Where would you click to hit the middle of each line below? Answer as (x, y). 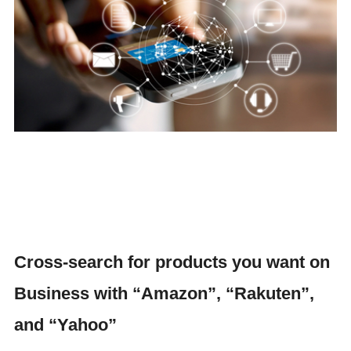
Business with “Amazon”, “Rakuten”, (164, 293)
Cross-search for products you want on (172, 262)
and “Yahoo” (65, 325)
